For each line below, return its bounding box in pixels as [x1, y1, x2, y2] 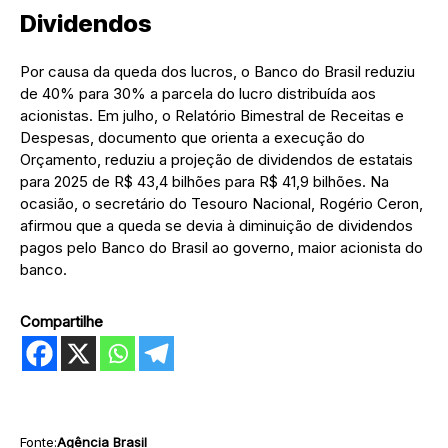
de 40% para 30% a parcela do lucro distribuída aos [20, 83, 376, 103]
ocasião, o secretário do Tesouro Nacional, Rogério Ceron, [20, 193, 423, 213]
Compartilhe [20, 311, 103, 331]
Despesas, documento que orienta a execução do [20, 127, 365, 147]
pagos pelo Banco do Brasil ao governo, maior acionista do [20, 237, 423, 257]
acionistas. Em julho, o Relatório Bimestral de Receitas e [20, 105, 404, 125]
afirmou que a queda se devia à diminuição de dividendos [20, 215, 413, 235]
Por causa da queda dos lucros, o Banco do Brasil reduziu [20, 61, 415, 81]
